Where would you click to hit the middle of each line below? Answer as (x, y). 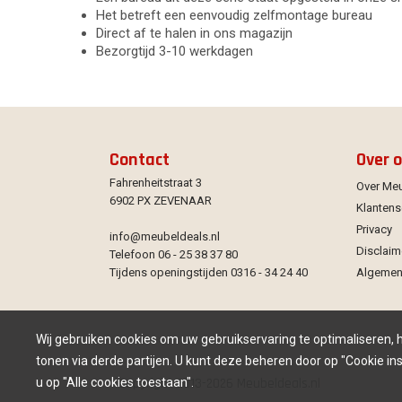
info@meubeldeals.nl (165, 237)
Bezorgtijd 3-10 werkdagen (175, 52)
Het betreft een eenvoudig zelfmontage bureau (234, 16)
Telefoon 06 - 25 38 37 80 (174, 255)
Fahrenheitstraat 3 (156, 183)
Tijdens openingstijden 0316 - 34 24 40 (209, 273)
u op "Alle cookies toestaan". (115, 382)
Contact (140, 160)
